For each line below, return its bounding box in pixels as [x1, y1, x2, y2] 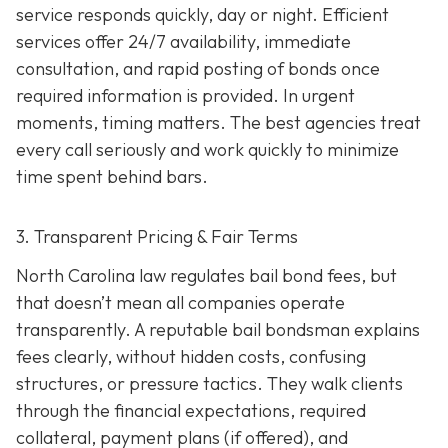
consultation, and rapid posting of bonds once [16, 57, 380, 81]
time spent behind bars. [16, 165, 208, 189]
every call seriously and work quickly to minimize [16, 138, 399, 162]
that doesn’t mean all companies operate [16, 291, 345, 315]
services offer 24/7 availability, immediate [16, 30, 351, 54]
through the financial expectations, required [16, 399, 366, 423]
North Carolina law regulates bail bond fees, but [16, 264, 397, 288]
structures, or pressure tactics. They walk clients [16, 372, 403, 396]
